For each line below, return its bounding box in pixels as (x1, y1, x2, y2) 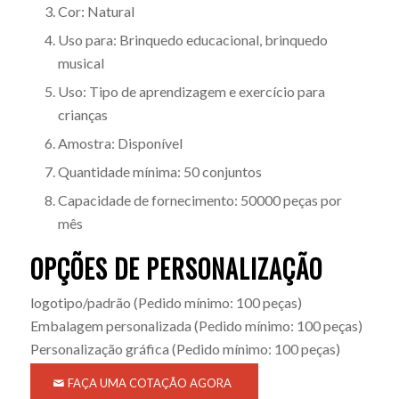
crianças (57, 105, 108, 123)
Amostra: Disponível (57, 134, 183, 151)
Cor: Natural (57, 2, 134, 20)
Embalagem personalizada (29, 316, 191, 334)
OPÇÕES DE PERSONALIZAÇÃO (29, 249, 322, 287)
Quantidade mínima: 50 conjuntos (57, 162, 262, 180)
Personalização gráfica (29, 339, 169, 357)
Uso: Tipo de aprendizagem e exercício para (57, 82, 325, 100)
